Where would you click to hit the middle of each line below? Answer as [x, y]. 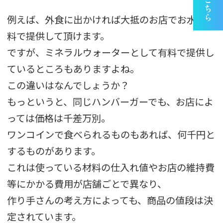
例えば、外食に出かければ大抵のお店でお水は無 [111, 19]
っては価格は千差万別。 [59, 118]
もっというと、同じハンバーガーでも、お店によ [111, 101]
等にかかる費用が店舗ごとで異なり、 [87, 183]
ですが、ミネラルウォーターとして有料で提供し [111, 52]
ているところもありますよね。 [73, 68]
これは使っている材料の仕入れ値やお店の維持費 [111, 167]
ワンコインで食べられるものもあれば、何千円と [111, 134]
